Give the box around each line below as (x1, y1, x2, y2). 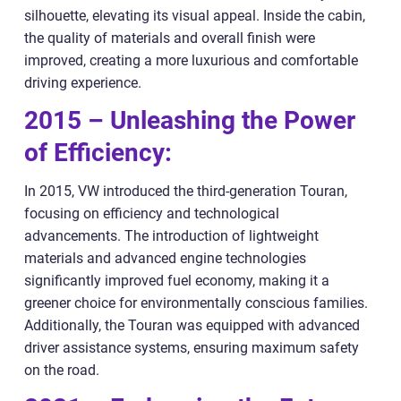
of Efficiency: (24, 137, 172, 167)
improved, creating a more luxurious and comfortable (24, 51, 358, 69)
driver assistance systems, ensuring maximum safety (24, 338, 359, 356)
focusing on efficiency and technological (24, 204, 279, 222)
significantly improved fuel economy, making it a (24, 271, 329, 289)
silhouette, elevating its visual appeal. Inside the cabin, (24, 6, 365, 24)
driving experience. (24, 73, 141, 91)
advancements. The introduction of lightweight (24, 226, 319, 244)
